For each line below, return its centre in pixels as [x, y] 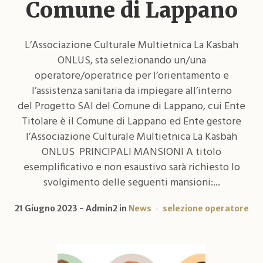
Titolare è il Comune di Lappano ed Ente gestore [131, 122]
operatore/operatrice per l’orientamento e [131, 76]
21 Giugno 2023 [46, 208]
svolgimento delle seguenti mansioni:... [131, 183]
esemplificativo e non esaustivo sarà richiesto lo [131, 167]
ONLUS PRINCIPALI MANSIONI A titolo [131, 152]
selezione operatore [205, 208]
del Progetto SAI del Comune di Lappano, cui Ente [131, 106]
